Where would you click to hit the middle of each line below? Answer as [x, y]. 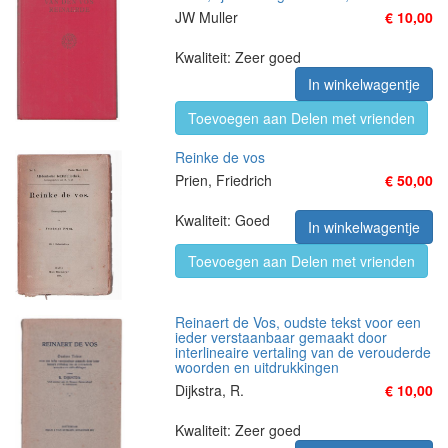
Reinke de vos [220, 157]
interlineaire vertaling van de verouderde [303, 352]
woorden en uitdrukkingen [257, 367]
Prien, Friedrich [223, 180]
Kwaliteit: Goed [222, 220]
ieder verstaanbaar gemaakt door [281, 337]
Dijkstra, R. [209, 390]
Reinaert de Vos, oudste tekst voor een [298, 322]
